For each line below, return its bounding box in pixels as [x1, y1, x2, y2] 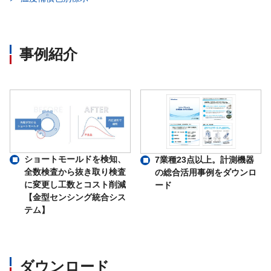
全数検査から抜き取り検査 [24, 167, 126, 177]
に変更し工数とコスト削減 [24, 180, 126, 190]
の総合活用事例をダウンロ [155, 167, 256, 177]
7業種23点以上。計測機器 [155, 154, 254, 165]
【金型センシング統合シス [24, 192, 126, 203]
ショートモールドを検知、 [24, 154, 126, 165]
